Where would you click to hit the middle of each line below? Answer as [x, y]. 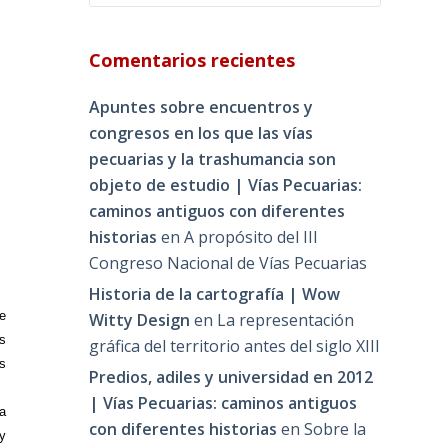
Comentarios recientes [192, 60]
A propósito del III [251, 237]
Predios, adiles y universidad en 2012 [231, 376]
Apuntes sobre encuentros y [201, 107]
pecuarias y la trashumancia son [213, 159]
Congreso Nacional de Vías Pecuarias [228, 263]
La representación [286, 320]
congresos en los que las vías [201, 133]
